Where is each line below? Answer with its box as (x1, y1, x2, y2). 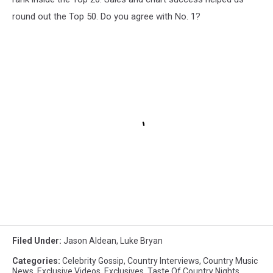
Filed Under (12, 235, 59, 246)
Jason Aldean (63, 235, 116, 246)
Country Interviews (127, 255, 199, 266)
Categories (12, 255, 58, 266)
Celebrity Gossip (62, 255, 124, 266)
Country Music (203, 255, 258, 266)
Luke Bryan (120, 235, 163, 246)
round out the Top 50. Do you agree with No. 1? (12, 11, 200, 23)
